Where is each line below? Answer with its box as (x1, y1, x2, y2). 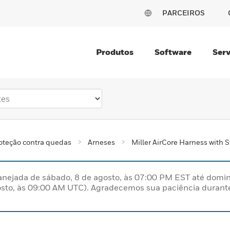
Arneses (88, 138, 115, 146)
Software (155, 47, 191, 57)
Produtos (96, 47, 133, 57)
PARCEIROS (162, 8, 205, 17)
